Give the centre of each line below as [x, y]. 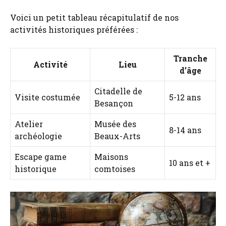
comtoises [115, 168]
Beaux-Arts [117, 136]
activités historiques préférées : [74, 29]
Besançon [114, 103]
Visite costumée [47, 97]
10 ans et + [190, 162]
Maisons [111, 156]
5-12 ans [185, 97]
